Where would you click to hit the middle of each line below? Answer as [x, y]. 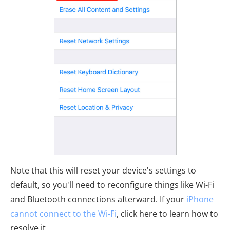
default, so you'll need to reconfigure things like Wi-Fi [112, 185]
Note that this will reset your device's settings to [103, 170]
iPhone [200, 199]
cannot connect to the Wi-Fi [63, 213]
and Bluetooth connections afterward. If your [98, 199]
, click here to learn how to [167, 213]
